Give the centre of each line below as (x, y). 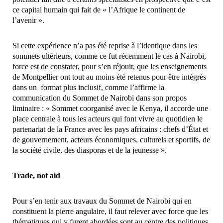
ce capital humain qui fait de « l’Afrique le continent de (99, 10)
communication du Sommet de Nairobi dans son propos (100, 98)
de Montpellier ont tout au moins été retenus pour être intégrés (109, 77)
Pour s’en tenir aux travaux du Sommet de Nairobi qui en (102, 201)
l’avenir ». (28, 20)
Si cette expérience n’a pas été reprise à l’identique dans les (105, 46)
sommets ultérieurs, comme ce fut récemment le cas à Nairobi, (109, 56)
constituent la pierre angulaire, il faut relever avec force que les (110, 212)
